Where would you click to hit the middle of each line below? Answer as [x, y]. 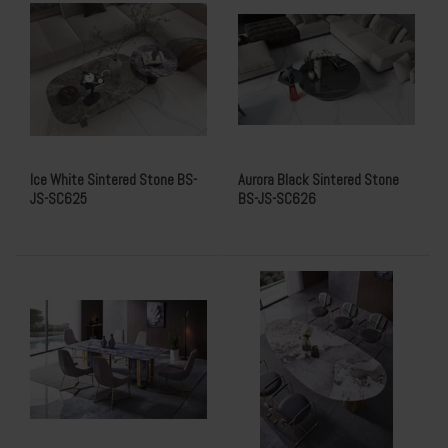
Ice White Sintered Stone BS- [113, 179]
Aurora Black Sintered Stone [318, 179]
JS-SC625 [58, 198]
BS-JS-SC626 [277, 198]
